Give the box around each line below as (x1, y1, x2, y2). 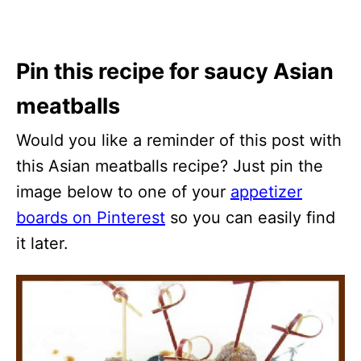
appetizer (230, 181, 302, 201)
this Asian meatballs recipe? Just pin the (16, 156, 323, 176)
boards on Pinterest (16, 207, 165, 227)
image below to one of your (16, 181, 230, 201)
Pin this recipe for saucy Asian (16, 57, 334, 85)
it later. (16, 233, 68, 253)
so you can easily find (165, 207, 335, 227)
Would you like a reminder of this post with (16, 130, 342, 150)
